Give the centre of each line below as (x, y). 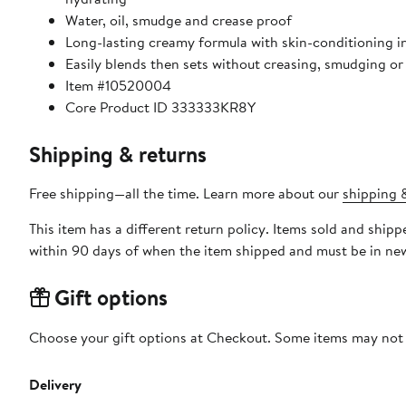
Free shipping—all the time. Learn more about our (186, 193)
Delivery (55, 384)
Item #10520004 (118, 85)
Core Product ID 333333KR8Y (160, 106)
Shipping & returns (118, 154)
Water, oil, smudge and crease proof (179, 19)
